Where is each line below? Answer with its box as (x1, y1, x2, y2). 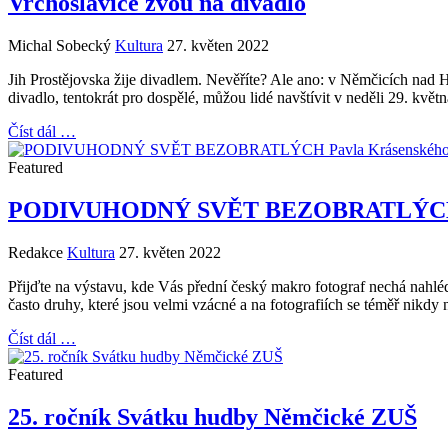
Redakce (8, 243, 63, 261)
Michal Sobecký (8, 36, 111, 54)
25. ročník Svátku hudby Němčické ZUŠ (8, 403, 417, 430)
